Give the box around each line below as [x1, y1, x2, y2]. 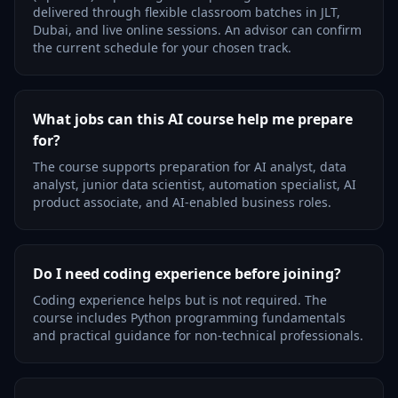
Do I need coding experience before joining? [33, 264, 341, 283]
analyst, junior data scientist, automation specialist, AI [33, 176, 356, 193]
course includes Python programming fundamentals [33, 309, 346, 326]
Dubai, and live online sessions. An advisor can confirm [33, 21, 362, 38]
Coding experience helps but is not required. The [33, 291, 327, 308]
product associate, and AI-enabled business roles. [33, 194, 331, 211]
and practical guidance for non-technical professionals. [33, 327, 363, 344]
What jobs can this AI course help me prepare [33, 109, 353, 129]
